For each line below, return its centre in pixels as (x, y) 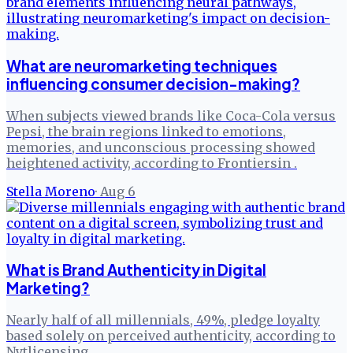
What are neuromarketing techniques (142, 65)
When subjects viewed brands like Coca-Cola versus (171, 115)
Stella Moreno (51, 191)
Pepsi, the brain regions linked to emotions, (146, 131)
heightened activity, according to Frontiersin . (152, 163)
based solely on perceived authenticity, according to (171, 336)
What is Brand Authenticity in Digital (136, 270)
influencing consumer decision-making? (153, 84)
